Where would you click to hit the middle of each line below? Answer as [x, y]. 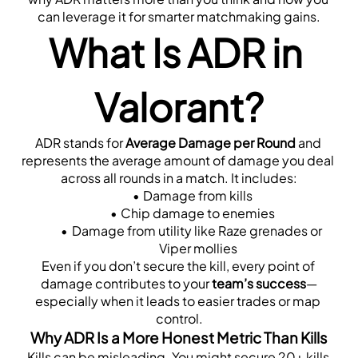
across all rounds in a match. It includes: [179, 177]
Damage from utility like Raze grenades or [197, 230]
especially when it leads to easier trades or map [178, 300]
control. [179, 318]
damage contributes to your [126, 283]
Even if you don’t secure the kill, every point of [178, 265]
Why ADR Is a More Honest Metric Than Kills [179, 337]
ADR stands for [80, 142]
